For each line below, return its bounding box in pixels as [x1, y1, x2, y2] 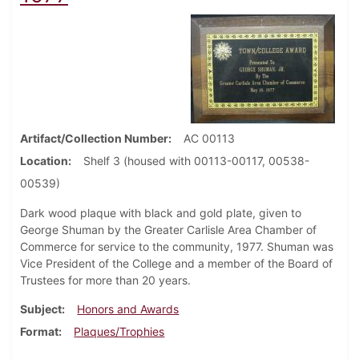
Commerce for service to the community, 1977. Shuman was [20, 240, 333, 254]
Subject [20, 302, 62, 317]
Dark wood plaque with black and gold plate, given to [20, 206, 301, 220]
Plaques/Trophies [74, 325, 165, 339]
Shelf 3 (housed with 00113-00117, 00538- [83, 154, 309, 168]
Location [20, 154, 68, 168]
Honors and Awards [77, 302, 179, 317]
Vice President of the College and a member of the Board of [20, 256, 333, 271]
